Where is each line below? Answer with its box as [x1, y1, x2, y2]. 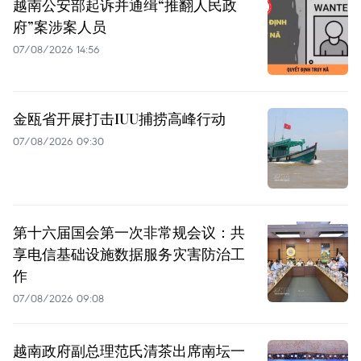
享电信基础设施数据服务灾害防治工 [13, 243, 245, 263]
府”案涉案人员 [13, 16, 106, 36]
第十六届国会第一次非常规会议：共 [13, 222, 245, 242]
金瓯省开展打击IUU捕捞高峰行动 [13, 108, 226, 128]
